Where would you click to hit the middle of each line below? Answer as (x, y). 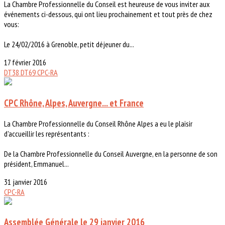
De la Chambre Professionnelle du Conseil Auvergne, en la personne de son (111, 153)
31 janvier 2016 (26, 182)
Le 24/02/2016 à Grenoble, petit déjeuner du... (69, 44)
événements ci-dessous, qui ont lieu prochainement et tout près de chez (108, 14)
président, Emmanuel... (36, 163)
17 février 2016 (25, 63)
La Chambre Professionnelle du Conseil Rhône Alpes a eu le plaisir (98, 123)
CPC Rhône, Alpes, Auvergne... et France (74, 103)
